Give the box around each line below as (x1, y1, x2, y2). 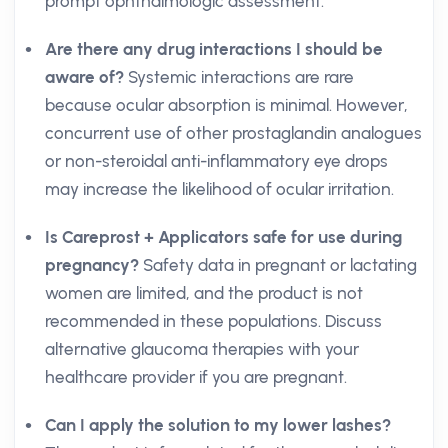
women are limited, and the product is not (45, 283, 363, 303)
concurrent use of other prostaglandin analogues (45, 123, 422, 143)
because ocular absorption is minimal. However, (45, 95, 408, 115)
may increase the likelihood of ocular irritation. (45, 179, 394, 199)
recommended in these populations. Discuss (45, 311, 382, 331)
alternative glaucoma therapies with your (45, 339, 359, 359)
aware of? (45, 67, 124, 87)
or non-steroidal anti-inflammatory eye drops (45, 151, 388, 171)
